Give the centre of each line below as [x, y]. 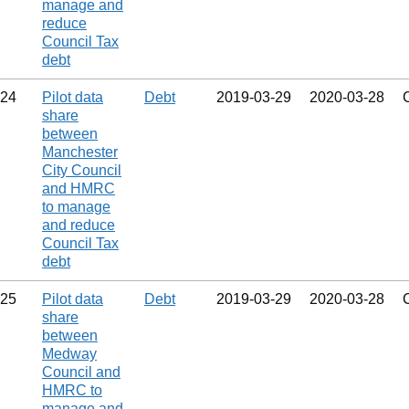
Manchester [80, 152]
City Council [82, 170]
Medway [69, 354]
